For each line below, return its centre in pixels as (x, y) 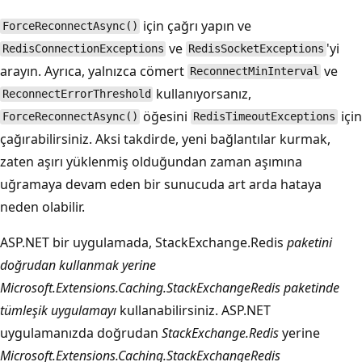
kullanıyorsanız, (202, 93)
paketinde (310, 287)
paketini (308, 242)
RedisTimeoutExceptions (265, 117)
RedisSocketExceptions (257, 49)
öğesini (166, 116)
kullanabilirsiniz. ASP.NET (195, 310)
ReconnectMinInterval (254, 72)
